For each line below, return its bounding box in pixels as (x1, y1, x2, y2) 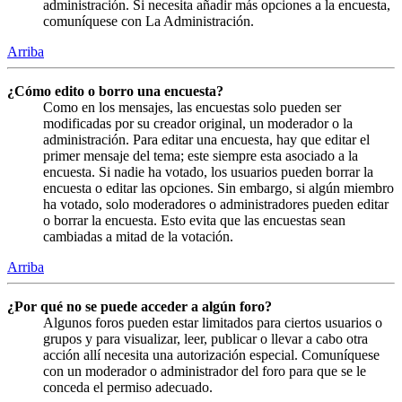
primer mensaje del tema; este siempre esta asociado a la (43, 147, 358, 163)
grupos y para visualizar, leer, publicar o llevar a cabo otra (43, 330, 368, 346)
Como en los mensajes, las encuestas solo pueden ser (43, 99, 341, 115)
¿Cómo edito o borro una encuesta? (7, 83, 223, 99)
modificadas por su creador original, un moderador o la (43, 115, 353, 131)
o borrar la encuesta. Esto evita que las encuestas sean (43, 212, 345, 228)
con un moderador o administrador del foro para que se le (43, 363, 366, 379)
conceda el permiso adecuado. (43, 379, 213, 395)
